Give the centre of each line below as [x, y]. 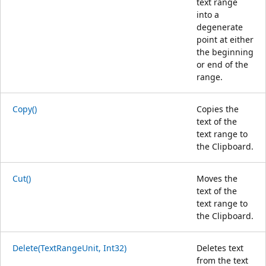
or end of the [222, 64]
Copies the [218, 109]
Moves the [217, 178]
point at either [225, 39]
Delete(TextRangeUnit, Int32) [69, 248]
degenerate [220, 27]
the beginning [225, 52]
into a [208, 14]
